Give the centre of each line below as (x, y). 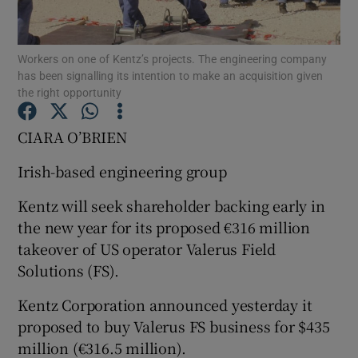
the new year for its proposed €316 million (164, 227)
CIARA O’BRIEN (72, 136)
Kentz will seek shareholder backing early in (171, 205)
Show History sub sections (226, 316)
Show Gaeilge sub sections (227, 277)
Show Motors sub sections (225, 86)
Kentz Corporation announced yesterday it (165, 304)
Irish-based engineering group (122, 171)
